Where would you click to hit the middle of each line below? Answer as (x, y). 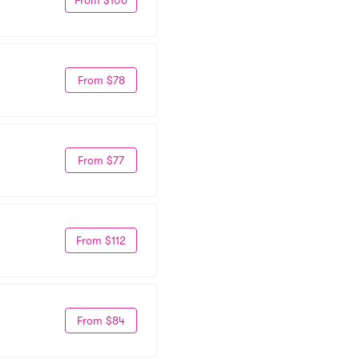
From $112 (101, 240)
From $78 (101, 80)
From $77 (101, 160)
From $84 (101, 320)
